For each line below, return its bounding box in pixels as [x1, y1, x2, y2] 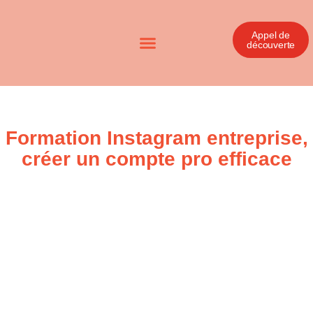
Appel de [252, 29, 290, 41]
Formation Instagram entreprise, [5, 127, 308, 149]
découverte [247, 38, 296, 50]
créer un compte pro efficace [21, 148, 292, 170]
